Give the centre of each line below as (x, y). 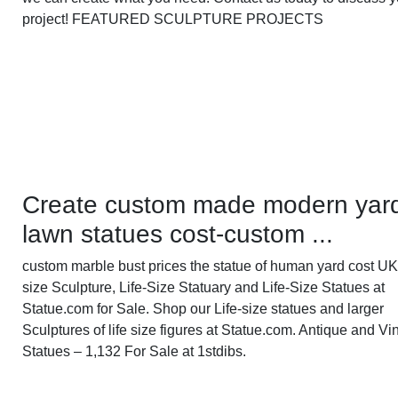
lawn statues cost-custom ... (178, 235)
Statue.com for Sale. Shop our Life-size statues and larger (203, 309)
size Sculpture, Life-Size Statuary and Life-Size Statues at (204, 288)
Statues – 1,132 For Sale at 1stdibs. (135, 352)
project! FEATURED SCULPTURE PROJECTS (173, 20)
